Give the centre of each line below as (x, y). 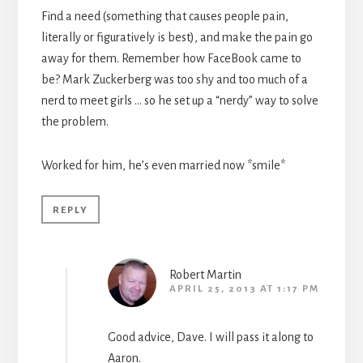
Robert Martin (205, 275)
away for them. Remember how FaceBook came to (171, 59)
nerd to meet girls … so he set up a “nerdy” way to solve (179, 101)
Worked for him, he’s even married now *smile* (163, 166)
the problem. (75, 122)
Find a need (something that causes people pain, (164, 17)
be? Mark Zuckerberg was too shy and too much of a (174, 80)
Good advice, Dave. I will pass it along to (210, 337)
